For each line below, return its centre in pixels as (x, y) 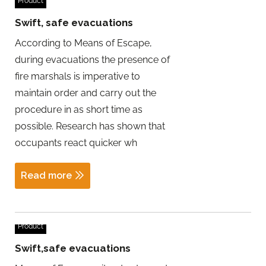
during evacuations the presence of (92, 59)
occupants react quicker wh (76, 142)
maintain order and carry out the (85, 93)
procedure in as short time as (79, 109)
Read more (46, 175)
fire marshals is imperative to (77, 76)
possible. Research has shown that (90, 126)
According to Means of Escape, (83, 43)
